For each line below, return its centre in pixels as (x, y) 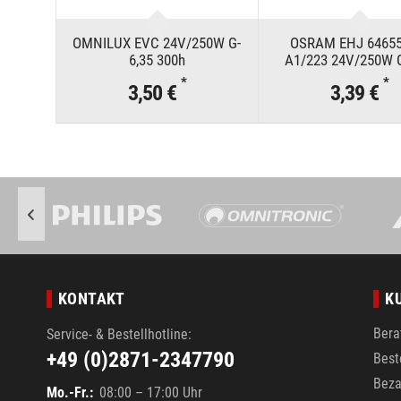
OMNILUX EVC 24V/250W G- (157, 43)
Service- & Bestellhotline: (119, 334)
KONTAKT (92, 298)
